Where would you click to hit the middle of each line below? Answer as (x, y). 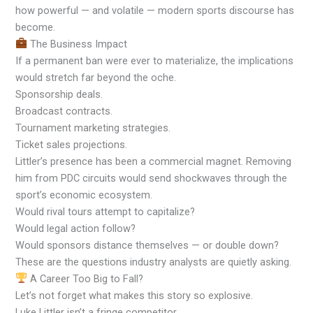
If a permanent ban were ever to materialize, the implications (155, 60)
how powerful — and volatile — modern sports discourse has (155, 10)
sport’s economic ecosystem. (84, 195)
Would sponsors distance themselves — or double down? (147, 245)
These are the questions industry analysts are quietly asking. (154, 262)
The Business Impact (78, 44)
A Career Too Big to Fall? (86, 278)
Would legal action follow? (76, 228)
